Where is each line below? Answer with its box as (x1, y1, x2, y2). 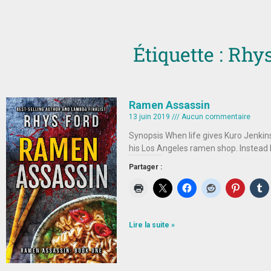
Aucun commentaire (179, 113, 250, 121)
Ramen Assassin (128, 99, 210, 111)
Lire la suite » (128, 221, 175, 229)
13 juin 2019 (128, 113, 172, 121)
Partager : (128, 163, 162, 171)
